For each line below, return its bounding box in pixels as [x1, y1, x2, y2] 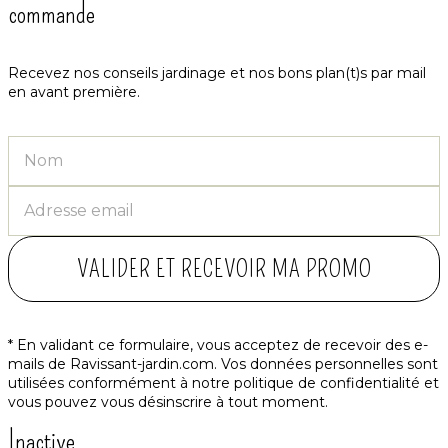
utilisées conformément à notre [8, 373, 234, 392]
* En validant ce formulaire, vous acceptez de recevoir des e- [8, 335, 428, 354]
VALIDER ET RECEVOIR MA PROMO [76, 254, 372, 283]
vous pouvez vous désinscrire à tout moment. [8, 392, 328, 411]
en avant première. [8, 82, 140, 101]
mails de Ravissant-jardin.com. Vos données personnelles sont [8, 354, 438, 373]
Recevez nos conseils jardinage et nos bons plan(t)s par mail [8, 63, 426, 82]
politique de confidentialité [234, 373, 420, 392]
